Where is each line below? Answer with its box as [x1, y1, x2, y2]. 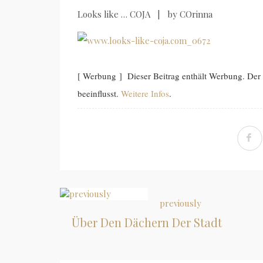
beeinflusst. [77, 87, 121, 99]
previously [160, 197, 201, 209]
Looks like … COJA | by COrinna [77, 8, 213, 20]
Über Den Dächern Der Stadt [72, 214, 222, 230]
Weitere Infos [121, 87, 169, 99]
